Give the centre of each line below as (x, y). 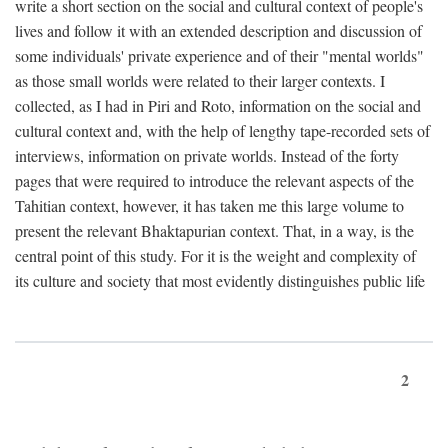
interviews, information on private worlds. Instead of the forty (207, 155)
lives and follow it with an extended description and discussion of (218, 30)
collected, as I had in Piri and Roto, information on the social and (218, 105)
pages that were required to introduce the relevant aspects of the (214, 180)
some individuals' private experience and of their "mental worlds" (219, 55)
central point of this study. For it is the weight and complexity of (215, 255)
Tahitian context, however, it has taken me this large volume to (209, 205)
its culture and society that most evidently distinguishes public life (220, 280)
